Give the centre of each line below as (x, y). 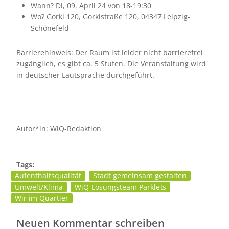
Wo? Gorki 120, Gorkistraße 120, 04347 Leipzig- (110, 16)
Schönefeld (50, 28)
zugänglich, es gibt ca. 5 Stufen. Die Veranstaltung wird (111, 64)
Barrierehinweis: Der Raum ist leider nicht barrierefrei (109, 53)
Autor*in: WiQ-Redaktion (59, 129)
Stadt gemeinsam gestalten (140, 175)
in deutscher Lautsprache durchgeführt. (85, 75)
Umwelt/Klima (39, 187)
